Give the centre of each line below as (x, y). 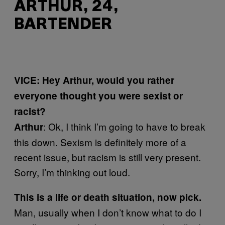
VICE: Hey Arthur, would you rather (94, 80)
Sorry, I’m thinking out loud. (72, 172)
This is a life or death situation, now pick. (108, 197)
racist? (30, 111)
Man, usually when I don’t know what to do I (108, 212)
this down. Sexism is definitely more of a (100, 142)
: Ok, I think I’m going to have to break (124, 126)
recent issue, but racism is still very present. (107, 157)
